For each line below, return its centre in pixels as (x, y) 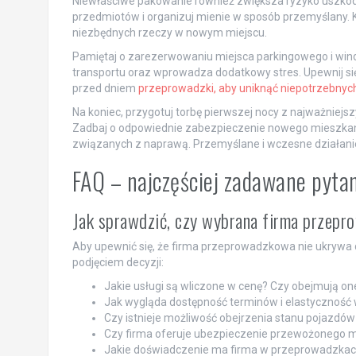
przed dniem (105, 88)
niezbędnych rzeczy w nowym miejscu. (169, 32)
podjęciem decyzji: (118, 262)
